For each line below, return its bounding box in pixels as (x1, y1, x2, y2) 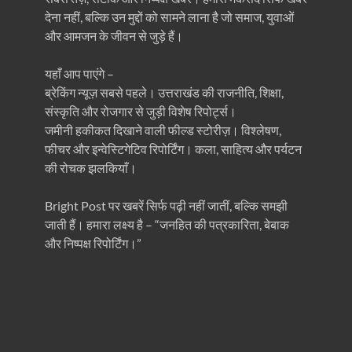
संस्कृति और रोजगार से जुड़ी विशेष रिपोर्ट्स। (44, 104, 236, 119)
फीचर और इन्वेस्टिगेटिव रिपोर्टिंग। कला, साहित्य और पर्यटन (44, 141, 302, 157)
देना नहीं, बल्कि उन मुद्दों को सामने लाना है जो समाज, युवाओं (44, 9, 294, 25)
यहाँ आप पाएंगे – (44, 66, 114, 82)
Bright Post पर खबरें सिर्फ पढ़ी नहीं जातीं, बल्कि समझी (44, 198, 288, 214)
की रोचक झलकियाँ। (44, 160, 137, 176)
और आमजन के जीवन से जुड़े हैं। (44, 28, 183, 44)
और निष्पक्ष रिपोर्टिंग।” (44, 236, 141, 251)
